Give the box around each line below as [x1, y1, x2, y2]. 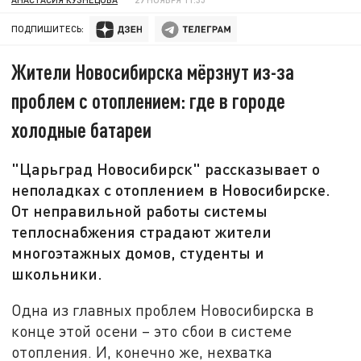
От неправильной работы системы [11, 201, 268, 221]
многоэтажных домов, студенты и [11, 243, 265, 263]
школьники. [11, 263, 103, 284]
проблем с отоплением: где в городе [11, 88, 286, 114]
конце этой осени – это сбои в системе [11, 321, 293, 340]
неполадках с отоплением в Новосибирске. [11, 180, 331, 200]
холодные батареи [11, 117, 152, 143]
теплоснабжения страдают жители [11, 222, 272, 242]
